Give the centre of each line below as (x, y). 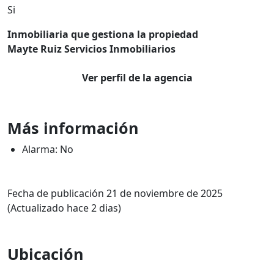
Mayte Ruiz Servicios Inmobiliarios (91, 49)
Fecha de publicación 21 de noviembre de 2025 (115, 193)
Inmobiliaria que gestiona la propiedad (103, 34)
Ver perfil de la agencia (137, 78)
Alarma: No (48, 149)
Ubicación (46, 254)
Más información (73, 128)
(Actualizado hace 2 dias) (64, 208)
